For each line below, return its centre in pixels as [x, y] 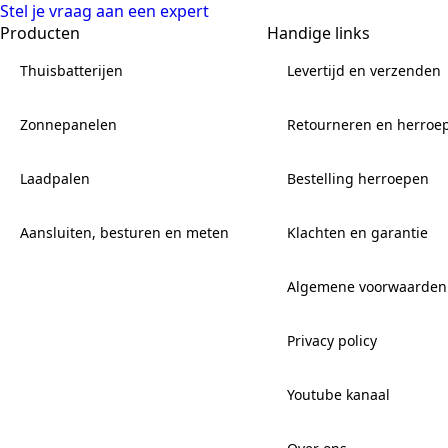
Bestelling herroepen [358, 178]
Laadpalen [55, 178]
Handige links [318, 32]
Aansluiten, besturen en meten [124, 232]
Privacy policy [332, 340]
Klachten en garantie [357, 232]
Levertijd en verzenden [364, 70]
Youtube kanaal [338, 394]
